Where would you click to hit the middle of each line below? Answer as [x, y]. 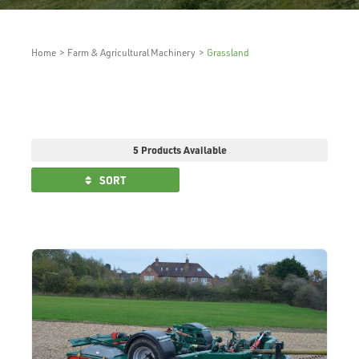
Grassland [228, 53]
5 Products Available [179, 150]
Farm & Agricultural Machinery [131, 53]
